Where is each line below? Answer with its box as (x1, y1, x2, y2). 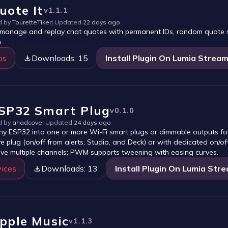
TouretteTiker (12, 18, 51, 26)
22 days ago (83, 18, 120, 26)
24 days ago (74, 119, 111, 126)
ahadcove (12, 119, 42, 126)
